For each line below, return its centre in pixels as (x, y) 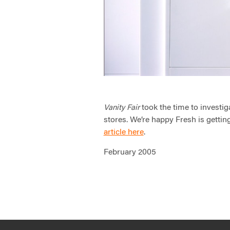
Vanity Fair (122, 108)
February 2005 (130, 153)
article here (123, 133)
